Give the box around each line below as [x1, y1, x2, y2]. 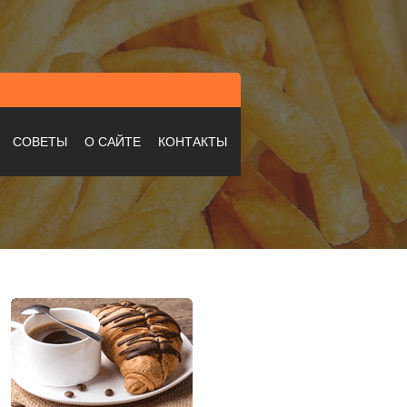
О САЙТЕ [84, 134, 141, 149]
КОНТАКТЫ [158, 134, 227, 149]
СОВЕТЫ [13, 134, 67, 149]
